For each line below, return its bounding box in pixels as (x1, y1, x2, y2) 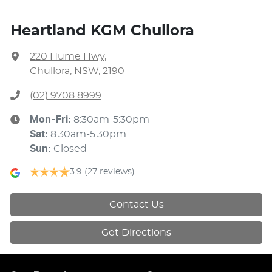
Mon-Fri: (30, 114, 73, 124)
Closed (53, 143, 87, 154)
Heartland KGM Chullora (10, 23, 194, 38)
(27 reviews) (84, 167, 135, 176)
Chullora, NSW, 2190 (30, 66, 124, 76)
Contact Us (109, 199, 164, 209)
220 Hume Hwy (30, 51, 104, 61)
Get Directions (101, 227, 171, 237)
